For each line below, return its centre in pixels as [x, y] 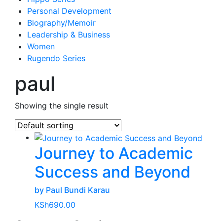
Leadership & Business [69, 35]
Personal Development [69, 11]
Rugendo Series [56, 58]
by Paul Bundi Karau [72, 190]
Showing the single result [62, 106]
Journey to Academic [114, 153]
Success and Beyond [112, 172]
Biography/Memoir [61, 23]
